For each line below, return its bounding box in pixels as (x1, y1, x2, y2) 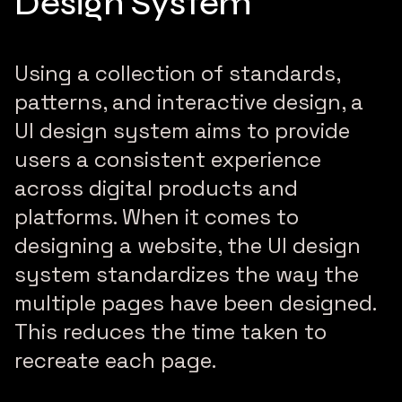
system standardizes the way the (14, 260, 359, 289)
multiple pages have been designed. (14, 289, 376, 318)
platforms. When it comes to (14, 203, 299, 232)
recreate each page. (14, 346, 216, 375)
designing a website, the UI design (14, 232, 361, 260)
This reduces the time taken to (14, 318, 327, 346)
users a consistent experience (14, 145, 321, 174)
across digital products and (14, 174, 298, 203)
